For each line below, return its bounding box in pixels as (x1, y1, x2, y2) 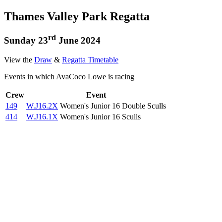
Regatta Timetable (62, 55, 118, 64)
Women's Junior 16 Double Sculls (60, 101, 166, 110)
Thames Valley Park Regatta (4, 9, 150, 23)
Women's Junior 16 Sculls (60, 112, 141, 121)
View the (4, 55, 34, 64)
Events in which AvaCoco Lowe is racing (4, 72, 134, 81)
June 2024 (56, 35, 101, 46)
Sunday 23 (4, 35, 48, 46)
